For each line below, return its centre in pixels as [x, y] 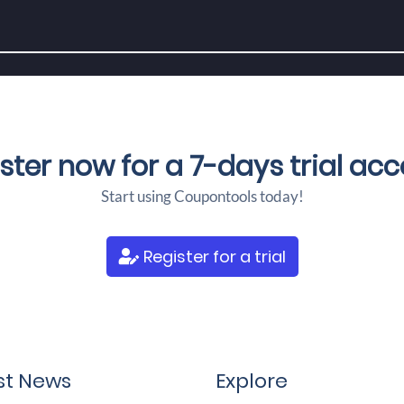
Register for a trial [212, 257]
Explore [252, 381]
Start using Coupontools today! [202, 196]
